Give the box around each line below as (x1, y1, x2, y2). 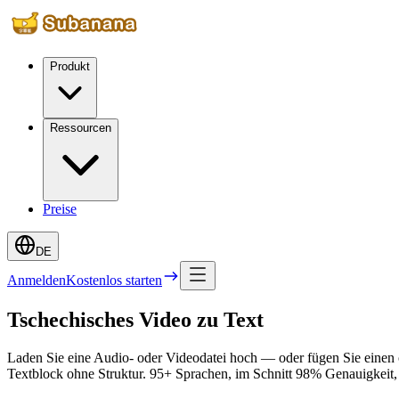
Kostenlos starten (66, 273, 162, 288)
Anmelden (7, 273, 66, 288)
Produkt (50, 60, 90, 73)
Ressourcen (50, 121, 111, 134)
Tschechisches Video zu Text (7, 307, 264, 331)
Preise (43, 201, 77, 216)
